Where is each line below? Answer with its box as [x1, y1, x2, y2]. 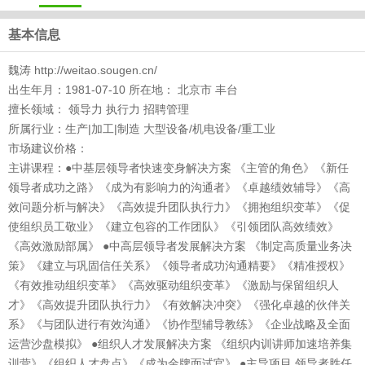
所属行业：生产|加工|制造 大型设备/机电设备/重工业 [8, 122, 275, 135]
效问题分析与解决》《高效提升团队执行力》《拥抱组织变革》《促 [8, 200, 350, 213]
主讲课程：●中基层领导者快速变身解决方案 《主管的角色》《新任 [8, 161, 349, 174]
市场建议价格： [8, 142, 88, 155]
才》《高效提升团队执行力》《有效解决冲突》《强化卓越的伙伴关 [8, 298, 350, 311]
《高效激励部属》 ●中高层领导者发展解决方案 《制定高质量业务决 [8, 240, 352, 253]
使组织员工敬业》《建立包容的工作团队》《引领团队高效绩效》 [8, 220, 339, 233]
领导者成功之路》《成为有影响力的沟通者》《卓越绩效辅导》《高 [8, 181, 350, 194]
